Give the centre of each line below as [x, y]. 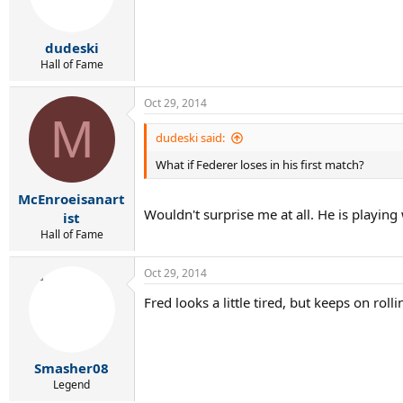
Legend [72, 385]
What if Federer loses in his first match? [260, 165]
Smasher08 [72, 368]
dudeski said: [190, 138]
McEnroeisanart [72, 198]
